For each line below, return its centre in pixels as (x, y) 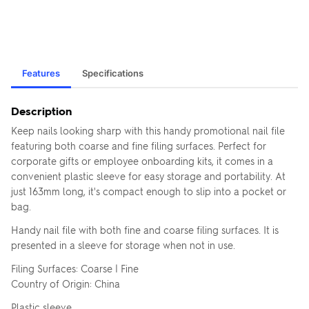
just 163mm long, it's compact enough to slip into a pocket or (149, 191)
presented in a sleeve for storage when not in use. (123, 245)
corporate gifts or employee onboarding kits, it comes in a (142, 161)
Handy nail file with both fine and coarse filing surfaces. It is (145, 230)
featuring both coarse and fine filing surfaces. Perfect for (139, 146)
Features (41, 73)
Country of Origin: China (66, 283)
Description (41, 111)
